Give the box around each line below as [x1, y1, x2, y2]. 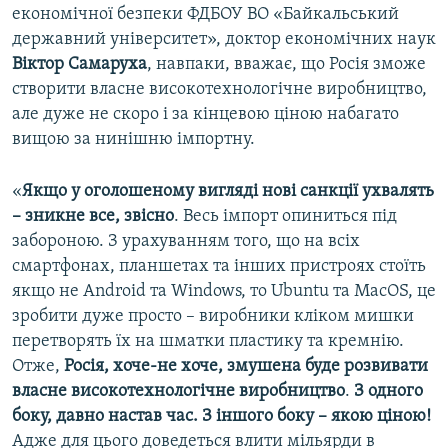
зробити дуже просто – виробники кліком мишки [12, 307, 414, 327]
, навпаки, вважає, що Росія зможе [147, 55, 426, 75]
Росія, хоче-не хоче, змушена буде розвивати [64, 357, 428, 377]
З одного [350, 382, 423, 402]
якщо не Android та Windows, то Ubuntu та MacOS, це [12, 282, 436, 302]
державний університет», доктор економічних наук [12, 30, 436, 50]
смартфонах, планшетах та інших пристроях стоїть [12, 257, 426, 277]
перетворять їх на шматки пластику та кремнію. [12, 332, 404, 352]
